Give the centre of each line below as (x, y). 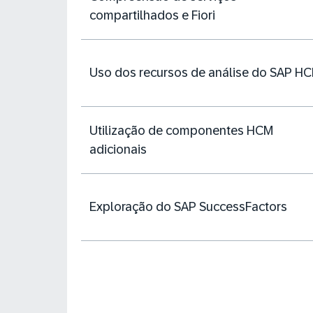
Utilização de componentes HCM (181, 130)
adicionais (118, 149)
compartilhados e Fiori (152, 15)
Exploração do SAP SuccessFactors (188, 207)
